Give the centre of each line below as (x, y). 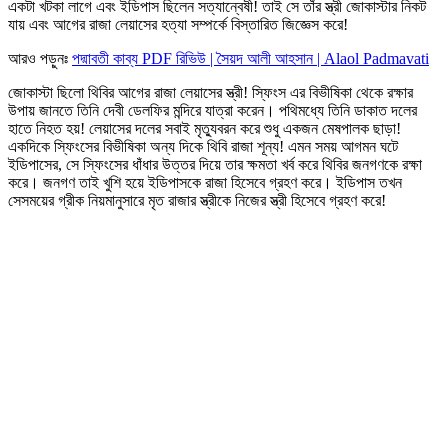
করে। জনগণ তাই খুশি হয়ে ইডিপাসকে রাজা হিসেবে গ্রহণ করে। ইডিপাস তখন (205, 182)
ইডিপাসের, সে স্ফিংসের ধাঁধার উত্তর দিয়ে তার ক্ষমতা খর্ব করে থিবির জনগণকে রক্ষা (215, 164)
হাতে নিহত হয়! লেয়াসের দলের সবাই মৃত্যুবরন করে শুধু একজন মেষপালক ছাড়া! (204, 128)
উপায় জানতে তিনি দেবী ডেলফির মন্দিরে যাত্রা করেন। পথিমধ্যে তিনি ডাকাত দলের (212, 110)
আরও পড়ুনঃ (40, 58)
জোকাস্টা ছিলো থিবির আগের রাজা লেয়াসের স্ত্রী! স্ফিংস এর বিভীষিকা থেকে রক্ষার (210, 92)
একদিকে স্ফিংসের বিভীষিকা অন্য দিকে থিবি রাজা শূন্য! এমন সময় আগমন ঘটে (203, 146)
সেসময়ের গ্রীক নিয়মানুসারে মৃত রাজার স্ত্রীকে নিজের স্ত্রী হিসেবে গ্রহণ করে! (197, 200)
